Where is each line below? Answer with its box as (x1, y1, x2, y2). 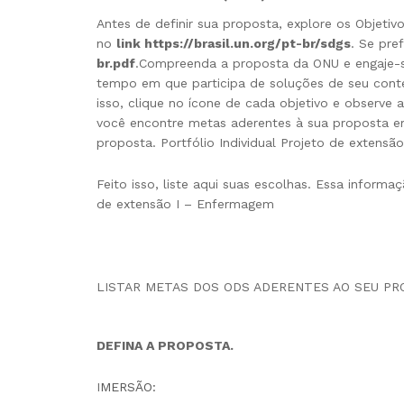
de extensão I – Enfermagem (96, 197, 274, 212)
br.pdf (96, 56, 135, 71)
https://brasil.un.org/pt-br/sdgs (144, 36, 351, 51)
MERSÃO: (100, 380, 156, 395)
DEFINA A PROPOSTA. (96, 338, 234, 353)
